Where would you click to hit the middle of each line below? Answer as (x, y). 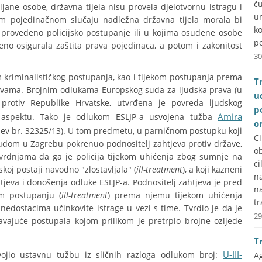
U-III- (232, 254)
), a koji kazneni (212, 169)
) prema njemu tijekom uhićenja (175, 195)
